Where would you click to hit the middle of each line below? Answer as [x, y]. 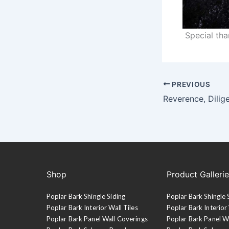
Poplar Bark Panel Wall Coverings [97, 219]
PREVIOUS [190, 84]
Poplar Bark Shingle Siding [86, 197]
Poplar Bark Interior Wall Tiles [92, 208]
